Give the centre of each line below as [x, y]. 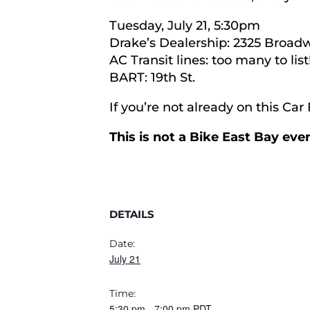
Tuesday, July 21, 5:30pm [185, 26]
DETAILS [132, 214]
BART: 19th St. [152, 77]
